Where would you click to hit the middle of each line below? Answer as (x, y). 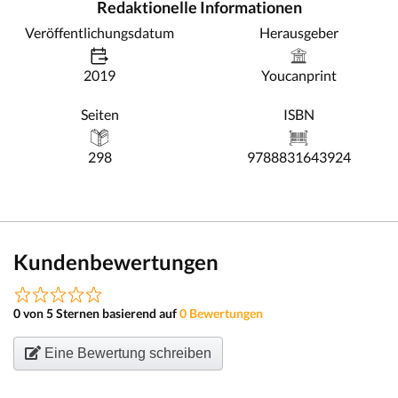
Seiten (99, 114)
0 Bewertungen (221, 313)
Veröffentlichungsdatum (99, 32)
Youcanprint (298, 75)
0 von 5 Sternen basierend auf (96, 313)
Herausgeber (298, 32)
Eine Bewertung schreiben (126, 353)
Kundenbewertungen (116, 262)
